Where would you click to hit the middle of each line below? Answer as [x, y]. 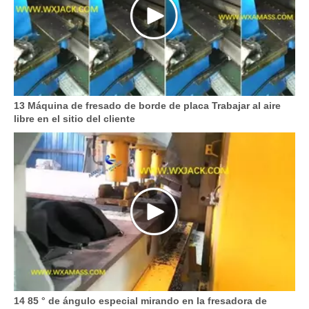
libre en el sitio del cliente [74, 119]
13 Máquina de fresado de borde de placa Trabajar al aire [147, 106]
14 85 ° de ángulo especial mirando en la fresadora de [140, 300]
